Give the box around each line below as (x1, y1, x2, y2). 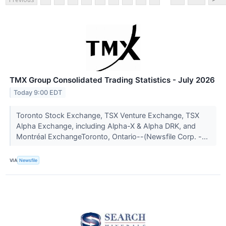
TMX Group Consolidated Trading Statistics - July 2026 (10, 75, 215, 85)
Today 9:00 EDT (14, 89, 63, 97)
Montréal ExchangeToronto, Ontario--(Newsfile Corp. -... (16, 132, 210, 141)
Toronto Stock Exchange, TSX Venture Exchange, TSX (16, 111, 199, 120)
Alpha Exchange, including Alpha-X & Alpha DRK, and (16, 122, 196, 131)
